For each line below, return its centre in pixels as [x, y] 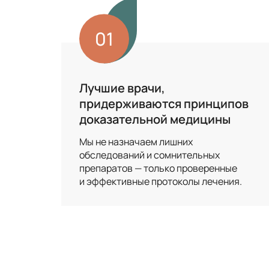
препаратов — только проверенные [158, 168]
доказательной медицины [155, 119]
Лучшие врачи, [122, 88]
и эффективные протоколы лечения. [161, 181]
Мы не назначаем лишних [136, 141]
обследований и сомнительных [150, 155]
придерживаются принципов [164, 103]
